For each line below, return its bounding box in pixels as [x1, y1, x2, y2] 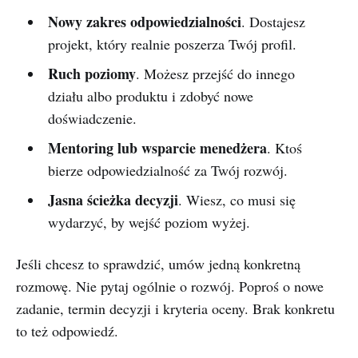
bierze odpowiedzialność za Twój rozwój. [47, 161, 288, 180]
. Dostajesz [241, 12, 305, 31]
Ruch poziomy [47, 63, 136, 84]
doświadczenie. [47, 109, 137, 128]
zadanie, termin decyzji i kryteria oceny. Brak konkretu [16, 299, 335, 318]
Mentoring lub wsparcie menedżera [47, 137, 267, 158]
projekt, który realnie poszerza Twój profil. [47, 34, 296, 54]
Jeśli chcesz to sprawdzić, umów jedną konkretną [16, 254, 300, 273]
